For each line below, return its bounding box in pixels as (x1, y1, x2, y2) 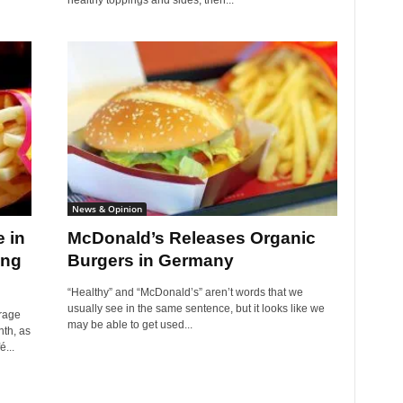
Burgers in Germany (67, 251, 234, 270)
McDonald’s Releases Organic (67, 228, 316, 247)
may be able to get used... (67, 318, 193, 331)
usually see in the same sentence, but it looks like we (67, 302, 325, 315)
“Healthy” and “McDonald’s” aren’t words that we (67, 286, 303, 299)
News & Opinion (71, 202, 142, 215)
